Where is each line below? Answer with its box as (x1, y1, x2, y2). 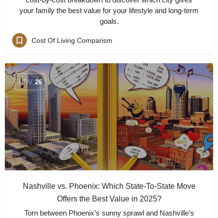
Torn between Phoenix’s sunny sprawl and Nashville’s (24, 209, 194, 217)
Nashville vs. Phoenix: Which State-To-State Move (22, 182, 196, 190)
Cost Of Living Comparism (32, 36, 112, 44)
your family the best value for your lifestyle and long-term (19, 6, 199, 15)
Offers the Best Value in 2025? (56, 195, 162, 203)
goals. (99, 17, 119, 25)
